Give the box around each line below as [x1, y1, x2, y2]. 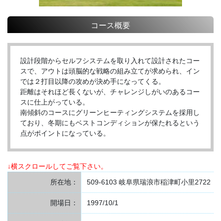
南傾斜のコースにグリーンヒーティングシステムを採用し [20, 109, 200, 117]
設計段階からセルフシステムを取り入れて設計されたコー [20, 57, 200, 65]
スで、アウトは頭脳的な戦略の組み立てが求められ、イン [20, 67, 200, 75]
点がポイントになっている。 [20, 129, 110, 138]
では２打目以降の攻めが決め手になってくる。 [20, 77, 165, 86]
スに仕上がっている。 [20, 98, 89, 107]
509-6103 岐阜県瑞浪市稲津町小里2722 [86, 178, 211, 186]
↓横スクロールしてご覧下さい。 [7, 162, 108, 171]
